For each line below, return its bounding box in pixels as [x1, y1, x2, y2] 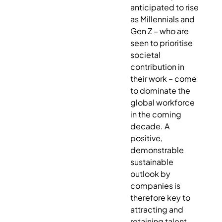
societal [130, 49, 161, 60]
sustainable [130, 156, 173, 167]
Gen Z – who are [130, 25, 189, 36]
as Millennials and [130, 13, 195, 24]
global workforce [130, 97, 195, 108]
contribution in [130, 61, 184, 72]
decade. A [130, 120, 169, 131]
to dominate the [130, 85, 190, 96]
